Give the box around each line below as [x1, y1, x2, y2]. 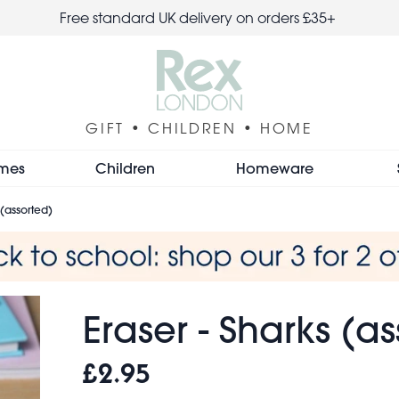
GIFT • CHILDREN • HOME [85, 118, 313, 137]
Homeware [235, 158, 313, 177]
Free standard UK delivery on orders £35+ [60, 9, 339, 27]
